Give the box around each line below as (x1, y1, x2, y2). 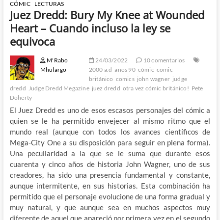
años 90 (114, 65, 136, 73)
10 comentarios (142, 56, 185, 64)
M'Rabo (45, 56, 68, 64)
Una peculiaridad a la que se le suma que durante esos (9, 148, 211, 158)
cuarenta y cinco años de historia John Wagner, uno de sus (9, 159, 211, 168)
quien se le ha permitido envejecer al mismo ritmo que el (9, 116, 211, 125)
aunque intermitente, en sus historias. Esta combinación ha (9, 181, 211, 190)
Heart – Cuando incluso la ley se (9, 20, 170, 35)
